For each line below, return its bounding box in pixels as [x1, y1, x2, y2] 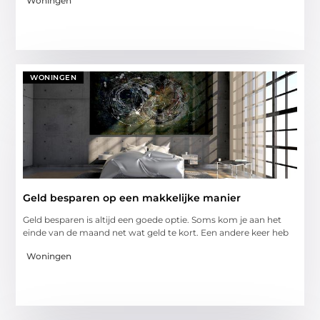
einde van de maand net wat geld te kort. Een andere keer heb [23, 227, 289, 239]
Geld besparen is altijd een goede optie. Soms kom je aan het [23, 214, 282, 226]
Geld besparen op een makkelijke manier [23, 191, 241, 205]
